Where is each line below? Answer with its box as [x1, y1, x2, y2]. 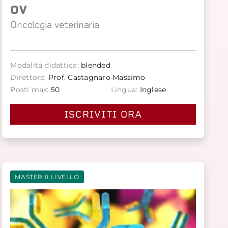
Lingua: [110, 84, 138, 94]
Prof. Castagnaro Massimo [46, 72, 146, 82]
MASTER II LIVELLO [15, 173, 79, 181]
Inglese [137, 84, 166, 94]
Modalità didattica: [10, 60, 79, 70]
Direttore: [10, 72, 46, 82]
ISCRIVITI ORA [64, 108, 142, 120]
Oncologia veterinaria [10, 19, 99, 30]
